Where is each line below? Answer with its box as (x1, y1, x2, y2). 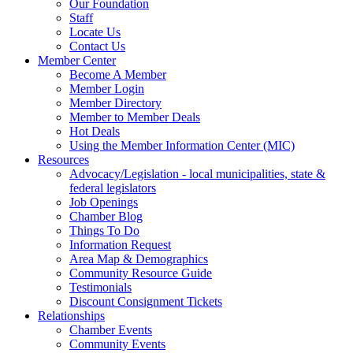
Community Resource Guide (69, 266, 212, 281)
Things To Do (69, 224, 139, 238)
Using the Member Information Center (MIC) (69, 139, 295, 153)
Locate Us (69, 25, 121, 39)
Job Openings (69, 195, 138, 210)
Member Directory (69, 96, 162, 110)
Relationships (38, 309, 105, 323)
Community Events (69, 337, 165, 351)
